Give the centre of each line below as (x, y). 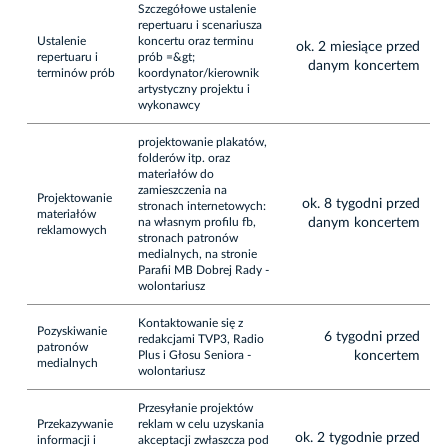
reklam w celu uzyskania (201, 423)
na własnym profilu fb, (197, 221)
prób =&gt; (166, 56)
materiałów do (176, 173)
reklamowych (72, 229)
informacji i (66, 439)
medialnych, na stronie (197, 253)
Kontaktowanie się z (190, 322)
